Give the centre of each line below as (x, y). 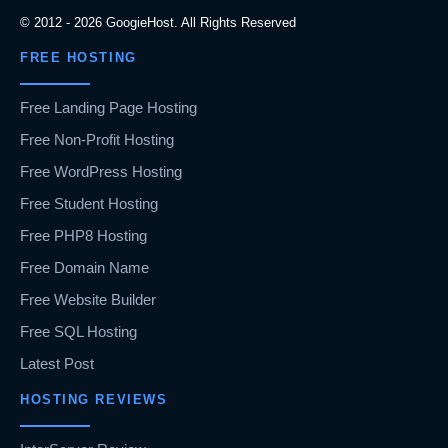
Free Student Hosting (89, 204)
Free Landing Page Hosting (108, 108)
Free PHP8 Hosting (83, 236)
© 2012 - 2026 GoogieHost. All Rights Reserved (158, 23)
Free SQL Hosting (78, 332)
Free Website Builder (88, 300)
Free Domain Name (84, 268)
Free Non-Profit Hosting (97, 140)
